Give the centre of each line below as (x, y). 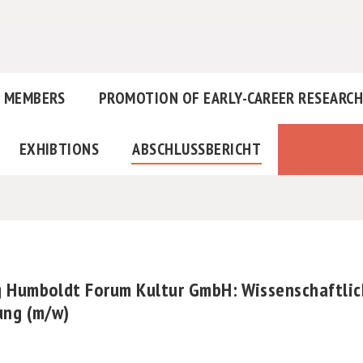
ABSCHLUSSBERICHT (192, 149)
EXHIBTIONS (59, 149)
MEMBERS (34, 98)
